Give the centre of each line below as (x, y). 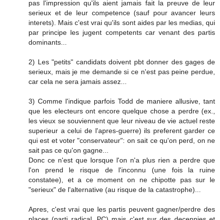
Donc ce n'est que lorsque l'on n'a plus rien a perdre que (122, 160)
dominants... (48, 42)
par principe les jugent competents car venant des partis (122, 32)
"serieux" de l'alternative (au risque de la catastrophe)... (115, 189)
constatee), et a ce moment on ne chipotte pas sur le (122, 179)
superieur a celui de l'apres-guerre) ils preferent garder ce (122, 130)
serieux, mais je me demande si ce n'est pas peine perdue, (122, 71)
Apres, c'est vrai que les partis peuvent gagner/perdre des (122, 209)
